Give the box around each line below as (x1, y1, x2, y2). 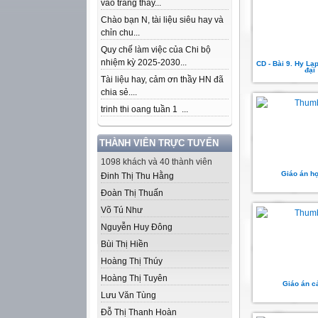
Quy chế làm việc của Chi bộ (101, 45, 211, 55)
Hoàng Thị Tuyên (101, 273, 168, 283)
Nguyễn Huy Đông (101, 222, 172, 232)
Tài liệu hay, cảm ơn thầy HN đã (101, 75, 224, 84)
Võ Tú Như (101, 205, 143, 215)
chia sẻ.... (101, 87, 137, 97)
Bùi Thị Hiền (101, 239, 148, 249)
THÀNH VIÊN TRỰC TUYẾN (99, 138, 219, 148)
